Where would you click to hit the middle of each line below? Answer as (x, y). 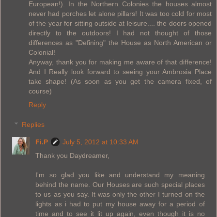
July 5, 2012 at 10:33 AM (101, 142)
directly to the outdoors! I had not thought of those (120, 33)
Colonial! (42, 52)
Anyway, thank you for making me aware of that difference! (120, 62)
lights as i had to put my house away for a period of (120, 204)
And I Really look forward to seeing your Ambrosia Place (120, 71)
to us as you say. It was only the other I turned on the (120, 194)
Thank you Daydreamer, (73, 156)
